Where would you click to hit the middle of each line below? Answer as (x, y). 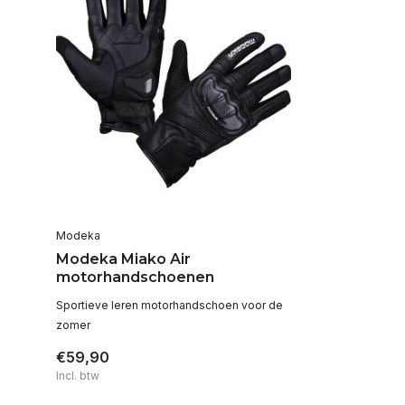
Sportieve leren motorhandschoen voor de (170, 306)
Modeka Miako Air (123, 259)
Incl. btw (78, 376)
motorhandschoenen (135, 278)
